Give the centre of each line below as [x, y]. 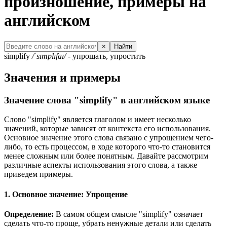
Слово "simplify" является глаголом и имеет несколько [98, 120]
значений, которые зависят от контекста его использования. [107, 129]
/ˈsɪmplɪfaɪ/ [49, 56]
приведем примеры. [39, 174]
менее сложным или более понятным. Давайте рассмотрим [106, 156]
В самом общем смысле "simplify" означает [128, 214]
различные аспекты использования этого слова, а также [101, 165]
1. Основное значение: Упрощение [66, 194]
